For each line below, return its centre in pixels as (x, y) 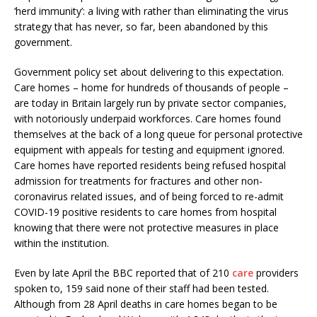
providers (276, 272)
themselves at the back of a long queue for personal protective (158, 134)
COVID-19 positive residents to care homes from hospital (145, 212)
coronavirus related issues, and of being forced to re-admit (149, 196)
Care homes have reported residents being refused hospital (150, 165)
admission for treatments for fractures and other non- (138, 180)
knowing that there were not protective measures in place (146, 227)
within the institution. (62, 243)
